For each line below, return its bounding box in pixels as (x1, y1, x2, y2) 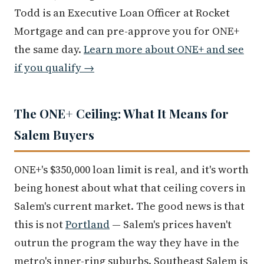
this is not (14, 217, 65, 232)
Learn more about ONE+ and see (84, 42, 244, 57)
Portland (65, 217, 110, 232)
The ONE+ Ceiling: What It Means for (14, 105, 229, 122)
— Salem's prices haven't (110, 217, 232, 232)
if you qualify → (14, 60, 94, 75)
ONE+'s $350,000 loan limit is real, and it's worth (14, 162, 249, 177)
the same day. (14, 42, 84, 57)
